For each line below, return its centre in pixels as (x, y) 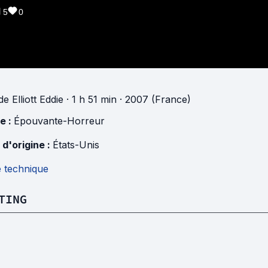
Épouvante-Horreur (59, 121)
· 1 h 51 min (90, 100)
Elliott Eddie (38, 100)
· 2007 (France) (154, 100)
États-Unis (76, 145)
